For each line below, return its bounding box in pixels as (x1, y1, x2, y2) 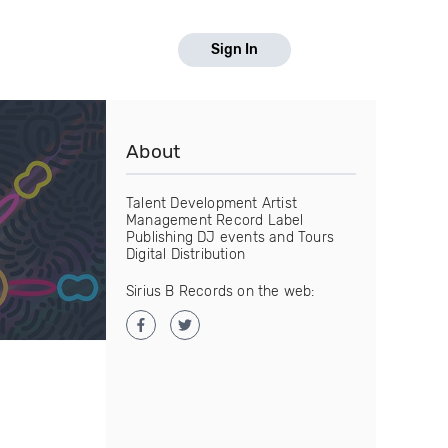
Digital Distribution (126, 246, 245, 263)
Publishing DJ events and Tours (126, 229, 334, 246)
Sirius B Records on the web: (126, 283, 315, 300)
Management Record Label (126, 212, 304, 229)
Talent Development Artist (126, 195, 297, 212)
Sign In (211, 41, 258, 58)
